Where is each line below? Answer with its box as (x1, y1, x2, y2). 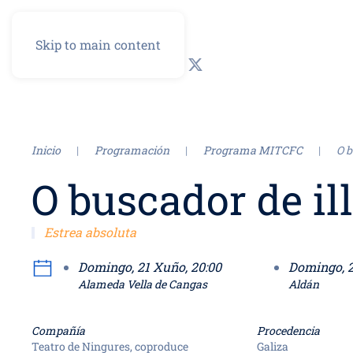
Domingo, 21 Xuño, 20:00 (136, 258, 221, 275)
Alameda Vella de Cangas (77, 277, 207, 292)
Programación (95, 143, 169, 158)
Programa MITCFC (203, 143, 303, 158)
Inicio (32, 143, 61, 158)
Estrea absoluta (40, 224, 136, 240)
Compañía (32, 323, 85, 338)
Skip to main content (35, 36, 161, 53)
